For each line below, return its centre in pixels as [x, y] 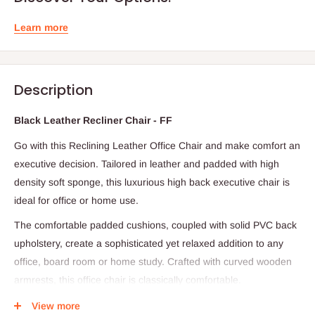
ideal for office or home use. [76, 200]
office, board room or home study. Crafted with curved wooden [153, 262]
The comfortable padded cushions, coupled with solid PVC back [155, 225]
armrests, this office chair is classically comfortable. [128, 280]
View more [56, 306]
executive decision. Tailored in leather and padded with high [147, 163]
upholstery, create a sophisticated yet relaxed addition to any [149, 244]
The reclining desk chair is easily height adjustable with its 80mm [157, 298]
